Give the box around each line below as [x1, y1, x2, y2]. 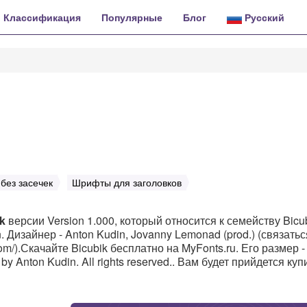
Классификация [3, 10, 81, 24]
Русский [242, 10, 284, 24]
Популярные [101, 10, 162, 24]
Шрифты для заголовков [72, 175, 182, 189]
